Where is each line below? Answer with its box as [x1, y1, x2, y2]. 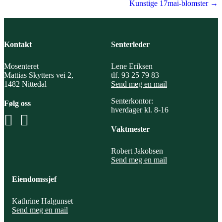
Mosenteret [4, 62, 39, 70]
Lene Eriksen [111, 62, 153, 70]
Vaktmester [111, 125, 150, 133]
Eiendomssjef [12, 175, 56, 183]
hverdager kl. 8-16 [111, 106, 168, 114]
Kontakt [4, 40, 32, 49]
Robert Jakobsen [111, 147, 163, 155]
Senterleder [111, 40, 150, 49]
